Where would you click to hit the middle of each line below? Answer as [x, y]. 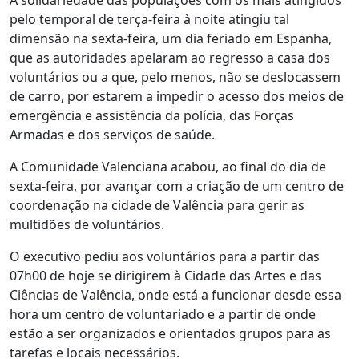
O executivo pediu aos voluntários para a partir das [165, 256]
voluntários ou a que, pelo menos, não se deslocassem [175, 77]
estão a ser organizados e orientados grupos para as [170, 333]
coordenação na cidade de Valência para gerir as [157, 205]
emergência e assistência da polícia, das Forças [152, 115]
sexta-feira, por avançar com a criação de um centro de [177, 186]
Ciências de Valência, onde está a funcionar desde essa [175, 295]
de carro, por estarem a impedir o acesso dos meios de [177, 96]
